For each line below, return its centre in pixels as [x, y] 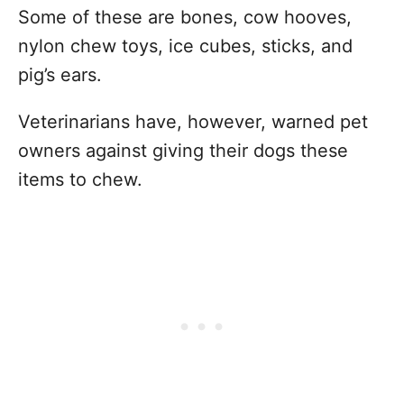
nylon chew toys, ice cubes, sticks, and [185, 46]
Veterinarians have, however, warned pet [193, 122]
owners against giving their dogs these [183, 151]
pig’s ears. [60, 75]
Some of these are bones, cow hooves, [185, 17]
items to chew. [80, 179]
